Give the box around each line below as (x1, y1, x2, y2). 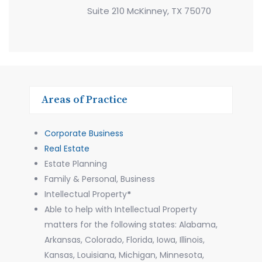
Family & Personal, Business (44, 173, 155, 185)
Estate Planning (44, 157, 107, 170)
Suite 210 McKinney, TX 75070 (87, 4, 211, 17)
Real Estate (44, 142, 89, 154)
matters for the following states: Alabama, (44, 218, 218, 230)
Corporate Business (44, 127, 123, 139)
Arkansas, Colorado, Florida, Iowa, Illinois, (44, 233, 205, 246)
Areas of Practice (42, 92, 127, 106)
